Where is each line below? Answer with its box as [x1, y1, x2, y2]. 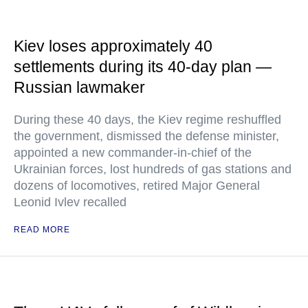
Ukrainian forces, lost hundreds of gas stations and [14, 162, 291, 176]
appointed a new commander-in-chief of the [14, 146, 252, 159]
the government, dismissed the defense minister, [14, 129, 279, 143]
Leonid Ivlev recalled [14, 195, 126, 209]
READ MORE [14, 225, 70, 234]
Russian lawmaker [14, 78, 145, 96]
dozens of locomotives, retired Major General [14, 179, 260, 192]
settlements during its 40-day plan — [14, 58, 272, 76]
